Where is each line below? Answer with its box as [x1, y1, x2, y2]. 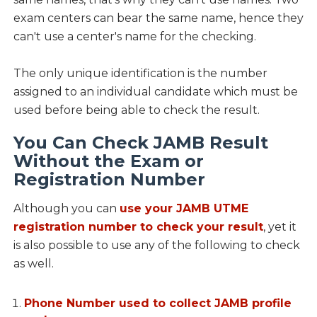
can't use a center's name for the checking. [13, 30, 256, 44]
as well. [13, 257, 54, 271]
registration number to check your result [13, 220, 263, 234]
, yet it [263, 220, 296, 234]
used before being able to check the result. [13, 103, 260, 117]
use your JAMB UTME [119, 202, 248, 216]
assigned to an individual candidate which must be [13, 85, 298, 99]
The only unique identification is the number [13, 67, 267, 81]
